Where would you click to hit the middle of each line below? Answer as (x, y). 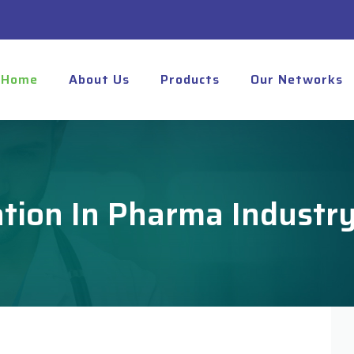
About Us (99, 79)
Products (190, 79)
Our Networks (297, 79)
